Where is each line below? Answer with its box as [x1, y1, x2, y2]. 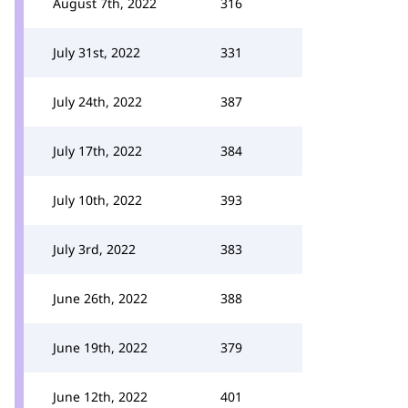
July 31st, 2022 [53, 44, 140, 61]
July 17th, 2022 [53, 142, 142, 159]
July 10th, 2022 [53, 191, 142, 209]
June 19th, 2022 [53, 339, 148, 356]
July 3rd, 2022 [53, 240, 136, 258]
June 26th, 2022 [53, 290, 148, 307]
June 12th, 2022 [53, 388, 148, 405]
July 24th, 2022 [53, 93, 142, 110]
